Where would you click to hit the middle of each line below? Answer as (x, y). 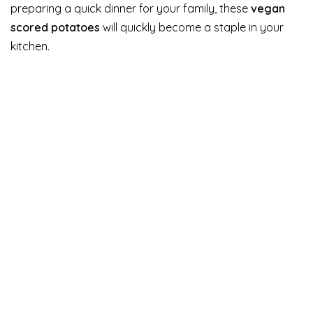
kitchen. (30, 46)
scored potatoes (55, 27)
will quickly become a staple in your (192, 27)
